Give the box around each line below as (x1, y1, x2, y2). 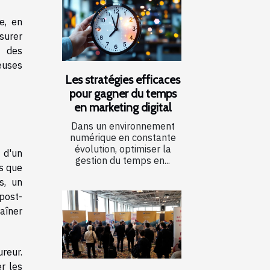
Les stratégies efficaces (65, 72, 180, 87)
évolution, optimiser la (74, 142, 171, 155)
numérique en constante (69, 131, 176, 143)
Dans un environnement (71, 119, 175, 132)
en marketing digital (74, 99, 171, 115)
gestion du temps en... (75, 154, 170, 166)
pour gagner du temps (69, 86, 177, 101)
